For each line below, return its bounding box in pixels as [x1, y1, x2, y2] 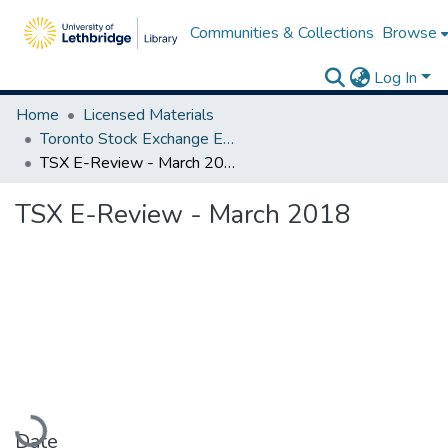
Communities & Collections [189, 22, 374, 44]
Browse [381, 22, 437, 44]
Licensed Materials [83, 104, 214, 126]
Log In [374, 67, 418, 89]
